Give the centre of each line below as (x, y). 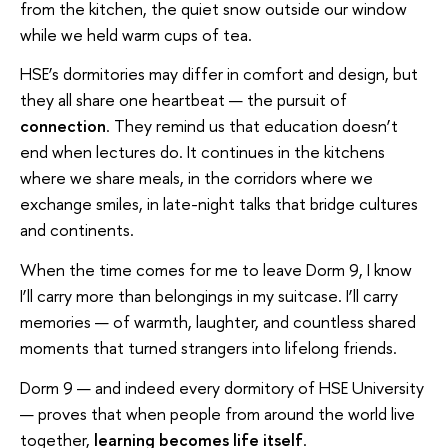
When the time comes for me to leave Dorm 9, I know (216, 269)
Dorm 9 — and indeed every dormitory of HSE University (222, 387)
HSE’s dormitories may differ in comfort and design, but (219, 74)
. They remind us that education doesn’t (252, 126)
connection (63, 126)
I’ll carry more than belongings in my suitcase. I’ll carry (209, 295)
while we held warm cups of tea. (136, 34)
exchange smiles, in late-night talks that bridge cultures (219, 204)
